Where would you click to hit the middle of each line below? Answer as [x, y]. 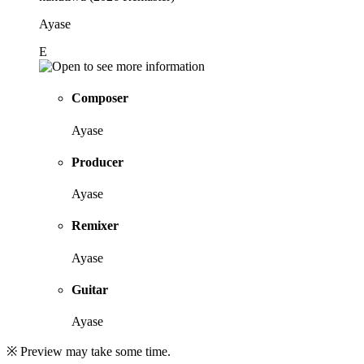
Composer [100, 98]
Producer [97, 162]
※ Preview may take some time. [89, 352]
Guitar [90, 290]
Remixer [95, 226]
